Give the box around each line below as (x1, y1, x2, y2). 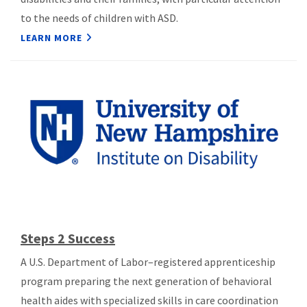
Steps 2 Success (21, 229, 115, 247)
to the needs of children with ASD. (21, 11, 178, 25)
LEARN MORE (21, 32, 82, 45)
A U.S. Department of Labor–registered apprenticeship (21, 254, 275, 269)
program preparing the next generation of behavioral (21, 273, 272, 288)
